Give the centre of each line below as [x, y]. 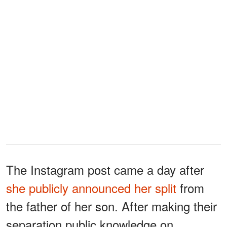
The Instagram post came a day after [105, 169]
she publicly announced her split [91, 187]
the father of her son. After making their [111, 206]
